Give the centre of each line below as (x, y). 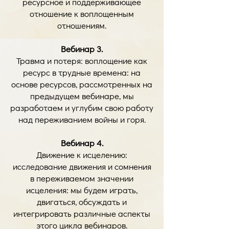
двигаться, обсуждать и (82, 202)
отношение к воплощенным (82, 14)
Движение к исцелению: (82, 155)
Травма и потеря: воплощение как (82, 61)
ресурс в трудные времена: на (82, 72)
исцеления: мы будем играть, (82, 190)
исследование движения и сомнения (82, 166)
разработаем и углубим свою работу (82, 108)
